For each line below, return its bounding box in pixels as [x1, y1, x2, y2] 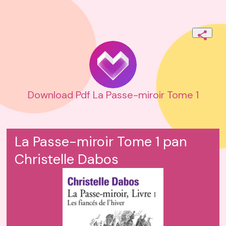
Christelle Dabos [15, 150, 119, 168]
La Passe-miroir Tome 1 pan [15, 133, 188, 151]
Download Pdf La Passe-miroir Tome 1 [27, 88, 199, 102]
